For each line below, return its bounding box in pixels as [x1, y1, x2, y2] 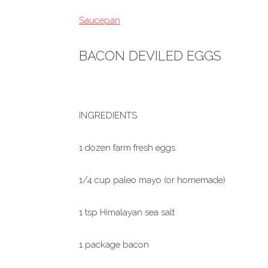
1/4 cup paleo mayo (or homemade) [79, 175, 226, 185]
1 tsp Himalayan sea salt [79, 207, 175, 218]
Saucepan [79, 15, 120, 26]
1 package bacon [79, 239, 149, 250]
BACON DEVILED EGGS [79, 48, 221, 63]
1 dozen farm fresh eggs [79, 142, 175, 153]
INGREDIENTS [79, 110, 137, 121]
